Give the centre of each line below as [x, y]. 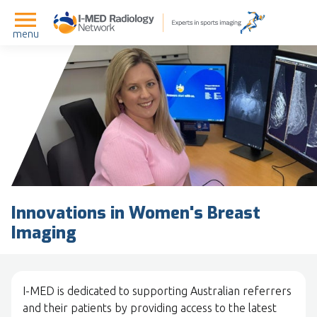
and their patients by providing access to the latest [150, 308]
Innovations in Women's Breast [136, 213]
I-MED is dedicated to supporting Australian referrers [157, 291]
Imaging [44, 233]
